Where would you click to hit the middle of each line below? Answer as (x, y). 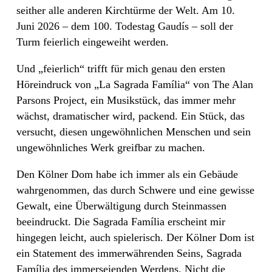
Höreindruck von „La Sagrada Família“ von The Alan (135, 85)
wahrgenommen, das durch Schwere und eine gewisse (135, 190)
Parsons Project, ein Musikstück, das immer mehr (126, 100)
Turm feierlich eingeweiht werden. (93, 42)
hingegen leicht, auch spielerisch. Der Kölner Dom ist (135, 238)
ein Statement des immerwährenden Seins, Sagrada (129, 253)
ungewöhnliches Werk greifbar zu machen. (111, 148)
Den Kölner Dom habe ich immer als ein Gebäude (127, 175)
